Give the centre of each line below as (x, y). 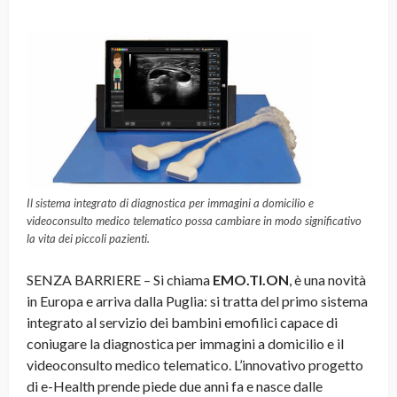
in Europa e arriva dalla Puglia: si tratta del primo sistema (197, 300)
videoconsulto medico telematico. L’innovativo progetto (195, 364)
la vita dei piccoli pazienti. (88, 238)
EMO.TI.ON (251, 279)
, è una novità (327, 279)
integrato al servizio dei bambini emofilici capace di (182, 322)
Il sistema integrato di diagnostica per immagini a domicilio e (170, 202)
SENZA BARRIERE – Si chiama (120, 279)
